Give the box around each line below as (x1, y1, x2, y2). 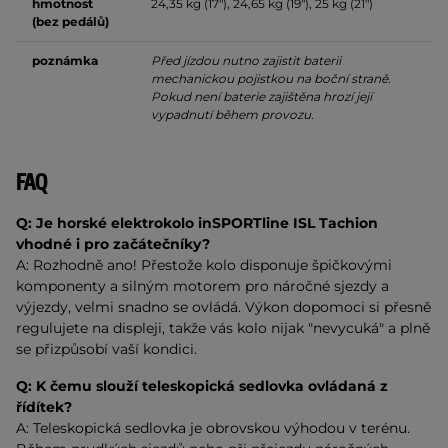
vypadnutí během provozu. (151, 106, 314, 122)
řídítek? (16, 397, 72, 416)
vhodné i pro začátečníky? (16, 234, 210, 253)
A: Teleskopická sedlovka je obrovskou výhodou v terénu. (16, 418, 410, 437)
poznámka (32, 52, 98, 68)
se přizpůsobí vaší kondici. (16, 339, 197, 358)
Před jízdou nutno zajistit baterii (151, 52, 341, 68)
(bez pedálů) (32, 13, 109, 29)
